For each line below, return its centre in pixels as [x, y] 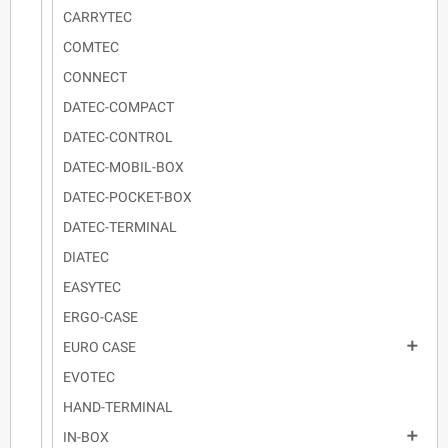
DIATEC [86, 257]
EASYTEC [92, 287]
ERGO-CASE [100, 317]
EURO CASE [99, 347]
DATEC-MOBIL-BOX [123, 167]
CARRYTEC [97, 17]
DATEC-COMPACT [118, 107]
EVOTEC [89, 377]
